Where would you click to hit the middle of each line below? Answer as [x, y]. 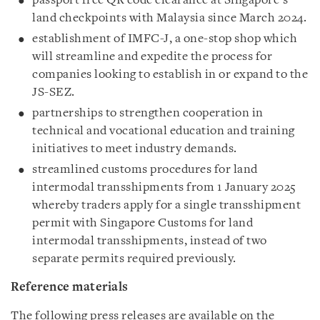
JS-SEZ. [54, 92]
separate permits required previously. [134, 259]
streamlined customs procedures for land [145, 170]
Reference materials [70, 287]
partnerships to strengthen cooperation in [148, 113]
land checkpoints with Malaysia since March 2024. [169, 18]
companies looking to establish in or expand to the [170, 75]
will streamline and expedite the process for [152, 57]
